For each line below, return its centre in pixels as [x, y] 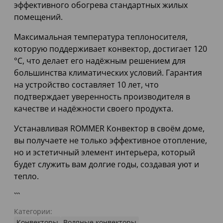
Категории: [33, 212]
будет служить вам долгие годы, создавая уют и [107, 165]
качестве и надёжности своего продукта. [94, 109]
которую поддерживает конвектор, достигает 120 [111, 49]
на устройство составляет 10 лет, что [86, 85]
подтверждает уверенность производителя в [102, 97]
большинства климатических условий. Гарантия [108, 73]
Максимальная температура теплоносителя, [101, 37]
